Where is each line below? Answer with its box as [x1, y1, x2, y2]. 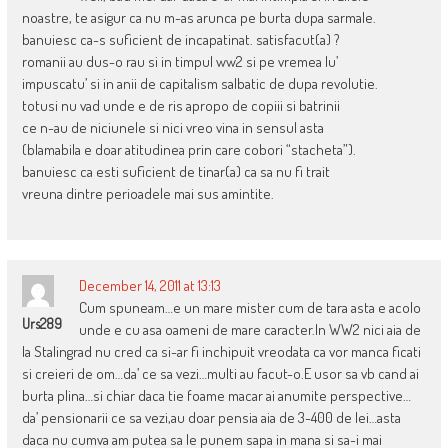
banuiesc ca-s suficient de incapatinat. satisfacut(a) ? [21, 30, 340, 50]
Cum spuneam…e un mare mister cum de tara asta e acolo [78, 298, 421, 318]
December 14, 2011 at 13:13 [78, 276, 221, 296]
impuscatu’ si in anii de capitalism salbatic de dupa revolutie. [21, 74, 378, 94]
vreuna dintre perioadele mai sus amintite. [21, 184, 274, 204]
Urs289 [21, 315, 62, 333]
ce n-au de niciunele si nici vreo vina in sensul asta [21, 118, 324, 138]
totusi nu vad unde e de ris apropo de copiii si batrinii [21, 96, 340, 116]
